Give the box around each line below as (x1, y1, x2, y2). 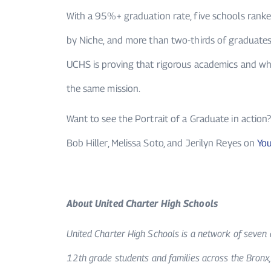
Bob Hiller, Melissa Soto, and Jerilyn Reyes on (66, 137, 258, 149)
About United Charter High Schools (66, 198, 220, 210)
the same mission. (66, 83, 141, 95)
